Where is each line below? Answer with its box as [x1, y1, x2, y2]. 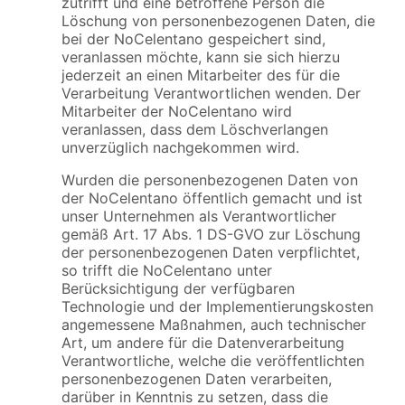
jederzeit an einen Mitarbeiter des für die [61, 66, 340, 85]
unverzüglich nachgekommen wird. [61, 138, 299, 157]
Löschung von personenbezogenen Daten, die [61, 12, 375, 31]
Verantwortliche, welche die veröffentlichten [61, 352, 364, 371]
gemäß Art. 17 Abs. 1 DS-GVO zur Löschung [61, 225, 361, 244]
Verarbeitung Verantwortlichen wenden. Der [61, 84, 361, 103]
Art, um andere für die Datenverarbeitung [61, 334, 344, 353]
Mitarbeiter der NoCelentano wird [61, 102, 292, 121]
